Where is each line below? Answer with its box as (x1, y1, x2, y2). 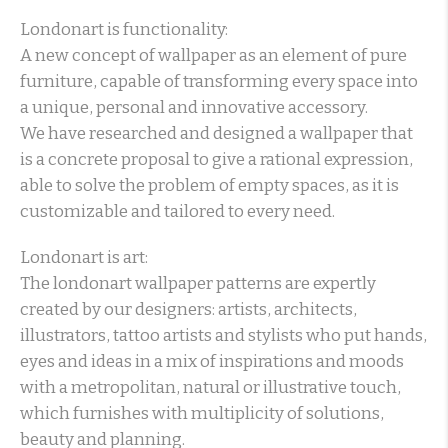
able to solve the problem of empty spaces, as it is (20, 175, 399, 197)
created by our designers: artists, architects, (20, 299, 357, 321)
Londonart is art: (20, 247, 148, 269)
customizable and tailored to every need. (20, 201, 335, 223)
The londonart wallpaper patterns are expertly (20, 273, 376, 295)
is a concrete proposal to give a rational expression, (20, 149, 413, 171)
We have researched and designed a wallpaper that (20, 123, 413, 145)
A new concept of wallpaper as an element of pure (20, 45, 407, 67)
